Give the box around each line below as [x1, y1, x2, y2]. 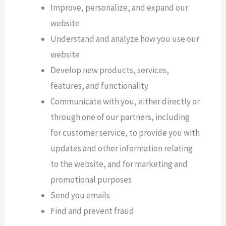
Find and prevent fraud [50, 205, 135, 216]
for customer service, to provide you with [50, 127, 200, 138]
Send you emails [50, 189, 110, 201]
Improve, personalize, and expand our [50, 2, 189, 13]
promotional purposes [50, 174, 132, 185]
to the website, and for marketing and [50, 158, 188, 169]
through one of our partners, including [50, 111, 190, 123]
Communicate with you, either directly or [50, 95, 200, 107]
